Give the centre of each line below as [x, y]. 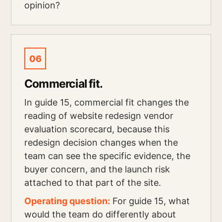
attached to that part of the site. [93, 183]
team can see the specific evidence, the [107, 156]
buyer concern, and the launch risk [97, 169]
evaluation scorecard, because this [97, 129]
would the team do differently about [100, 214]
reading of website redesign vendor [99, 116]
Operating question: [67, 201]
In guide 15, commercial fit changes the [107, 102]
